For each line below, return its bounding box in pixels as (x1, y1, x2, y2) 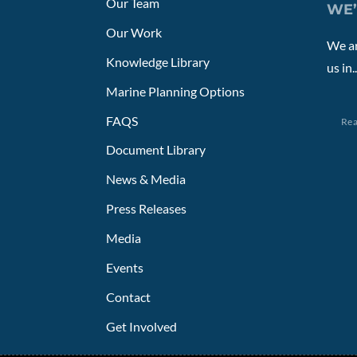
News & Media (106, 171, 186, 187)
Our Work (106, 24, 162, 40)
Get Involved (106, 319, 177, 335)
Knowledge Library (106, 53, 210, 69)
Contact (106, 289, 151, 305)
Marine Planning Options (106, 83, 245, 99)
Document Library (106, 142, 206, 158)
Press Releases (106, 201, 186, 217)
